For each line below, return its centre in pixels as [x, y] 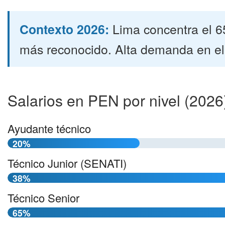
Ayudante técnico [49, 128]
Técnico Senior [43, 198]
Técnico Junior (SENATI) [67, 163]
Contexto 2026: [64, 29]
